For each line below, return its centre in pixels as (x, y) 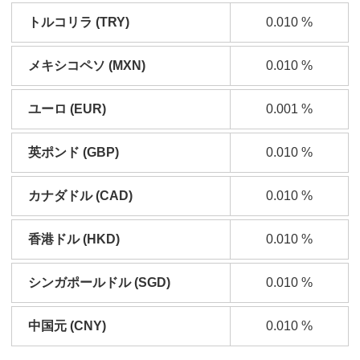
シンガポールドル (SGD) (99, 282)
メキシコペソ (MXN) (87, 65)
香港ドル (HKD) (74, 239)
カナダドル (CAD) (80, 196)
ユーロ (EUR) (67, 109)
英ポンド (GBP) (74, 152)
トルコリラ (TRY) (79, 22)
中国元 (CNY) (67, 326)
